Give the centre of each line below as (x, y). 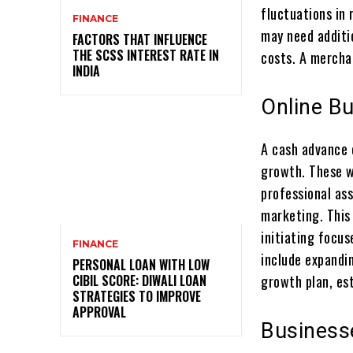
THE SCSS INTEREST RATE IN (146, 55)
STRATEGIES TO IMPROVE (137, 296)
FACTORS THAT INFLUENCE (140, 39)
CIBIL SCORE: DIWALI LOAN (139, 280)
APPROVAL (99, 312)
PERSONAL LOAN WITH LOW (141, 264)
